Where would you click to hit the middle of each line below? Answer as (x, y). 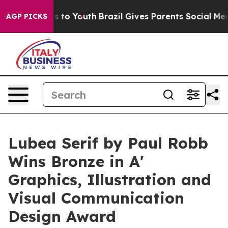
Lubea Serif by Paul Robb (108, 143)
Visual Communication (96, 198)
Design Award (62, 216)
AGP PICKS (27, 16)
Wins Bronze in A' (76, 161)
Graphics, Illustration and (110, 180)
